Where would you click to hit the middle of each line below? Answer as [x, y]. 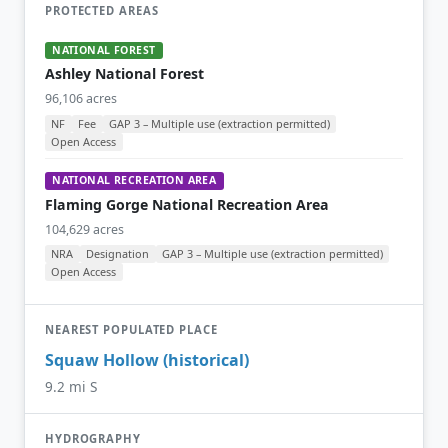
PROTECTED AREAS [102, 11]
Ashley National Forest [124, 74]
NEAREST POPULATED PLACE [131, 330]
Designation [118, 254]
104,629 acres [84, 229]
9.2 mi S [71, 387]
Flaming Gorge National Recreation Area [187, 204]
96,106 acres [81, 99]
